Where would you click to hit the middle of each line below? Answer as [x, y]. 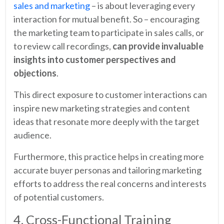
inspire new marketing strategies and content [102, 108]
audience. [32, 135]
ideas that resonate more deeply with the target [106, 121]
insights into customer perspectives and [95, 59]
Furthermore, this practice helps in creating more [109, 156]
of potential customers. [59, 197]
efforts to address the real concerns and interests [110, 183]
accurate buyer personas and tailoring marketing [107, 170]
